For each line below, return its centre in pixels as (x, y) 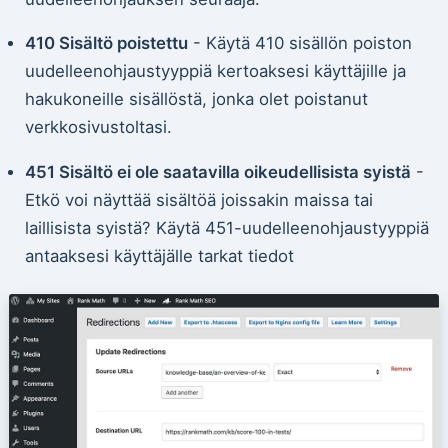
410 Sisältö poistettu (106, 43)
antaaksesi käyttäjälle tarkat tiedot (159, 256)
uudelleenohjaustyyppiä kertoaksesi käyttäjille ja (215, 71)
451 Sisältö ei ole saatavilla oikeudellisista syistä (217, 172)
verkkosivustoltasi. (98, 127)
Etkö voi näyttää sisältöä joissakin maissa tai (198, 200)
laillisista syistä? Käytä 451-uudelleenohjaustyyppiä (226, 228)
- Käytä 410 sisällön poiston (299, 43)
